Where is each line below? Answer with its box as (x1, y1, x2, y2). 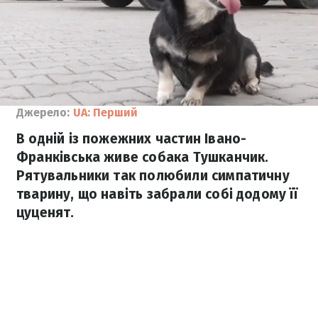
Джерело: (16, 106, 70, 119)
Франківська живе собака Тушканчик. (16, 149, 269, 165)
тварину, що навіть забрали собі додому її (16, 186, 297, 202)
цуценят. (16, 204, 75, 221)
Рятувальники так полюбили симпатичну (16, 168, 290, 184)
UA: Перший (73, 106, 138, 119)
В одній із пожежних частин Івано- (16, 131, 247, 147)
